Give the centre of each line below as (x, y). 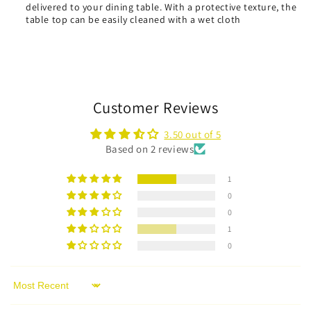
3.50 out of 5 (193, 134)
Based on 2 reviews (150, 149)
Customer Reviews (155, 107)
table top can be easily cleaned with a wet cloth (133, 19)
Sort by (27, 292)
